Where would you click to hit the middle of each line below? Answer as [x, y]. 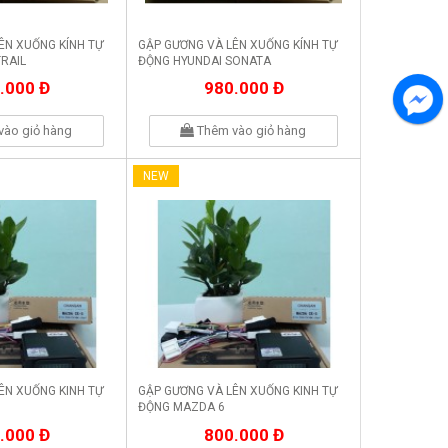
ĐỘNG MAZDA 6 [181, 407]
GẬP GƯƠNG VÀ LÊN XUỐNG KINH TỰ [237, 391]
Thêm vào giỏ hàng [250, 131]
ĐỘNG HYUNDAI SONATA [204, 61]
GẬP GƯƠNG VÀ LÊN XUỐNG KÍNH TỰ [237, 45]
